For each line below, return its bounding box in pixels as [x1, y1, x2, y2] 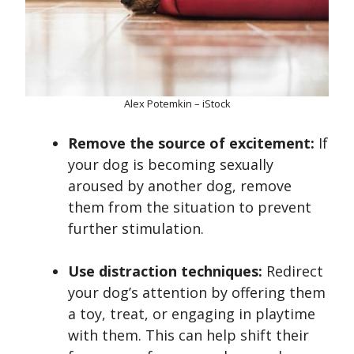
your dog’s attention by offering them [68, 283, 326, 303]
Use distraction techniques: [68, 262, 262, 281]
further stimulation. [68, 219, 204, 239]
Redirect [262, 262, 323, 281]
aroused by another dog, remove [68, 176, 292, 196]
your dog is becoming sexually [68, 155, 273, 175]
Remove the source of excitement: [68, 134, 314, 153]
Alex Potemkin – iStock [123, 96, 231, 111]
